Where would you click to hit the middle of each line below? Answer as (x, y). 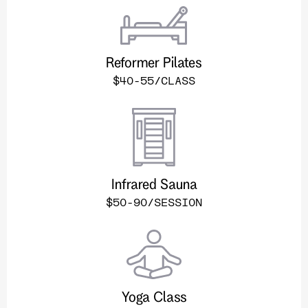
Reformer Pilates (154, 62)
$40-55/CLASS (154, 80)
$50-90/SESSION (154, 201)
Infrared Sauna (154, 183)
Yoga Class (154, 296)
